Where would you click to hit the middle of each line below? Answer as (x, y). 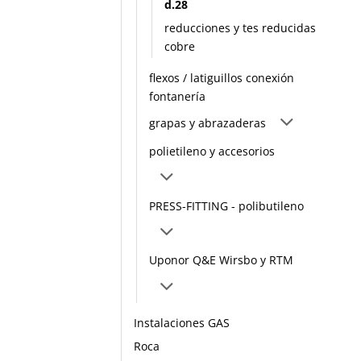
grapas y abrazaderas (207, 122)
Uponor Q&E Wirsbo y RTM (221, 260)
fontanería (177, 97)
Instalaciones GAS (182, 323)
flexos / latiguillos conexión (222, 78)
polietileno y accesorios (212, 151)
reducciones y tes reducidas (240, 28)
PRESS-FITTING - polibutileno (226, 205)
